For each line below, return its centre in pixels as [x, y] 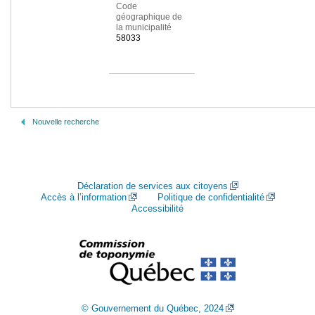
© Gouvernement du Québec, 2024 [152, 308]
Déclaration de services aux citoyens [152, 186]
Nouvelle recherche [66, 122]
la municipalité [143, 28]
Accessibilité [157, 208]
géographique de [149, 17]
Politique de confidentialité [211, 197]
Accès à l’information [83, 197]
